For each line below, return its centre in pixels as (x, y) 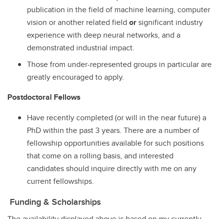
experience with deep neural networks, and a (104, 35)
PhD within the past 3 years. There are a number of (113, 131)
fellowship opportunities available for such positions (115, 143)
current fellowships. (61, 181)
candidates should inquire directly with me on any (112, 169)
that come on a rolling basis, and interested (100, 156)
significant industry (171, 22)
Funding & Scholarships (54, 202)
